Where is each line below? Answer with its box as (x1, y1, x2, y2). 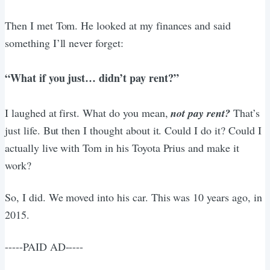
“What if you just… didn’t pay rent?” (5, 69, 179, 86)
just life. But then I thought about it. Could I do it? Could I (5, 122, 262, 137)
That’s (230, 105, 260, 120)
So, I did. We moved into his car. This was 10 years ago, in (5, 189, 262, 204)
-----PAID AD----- (5, 239, 84, 254)
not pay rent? (171, 105, 230, 121)
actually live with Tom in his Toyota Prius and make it (5, 140, 239, 155)
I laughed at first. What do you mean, (5, 105, 171, 120)
